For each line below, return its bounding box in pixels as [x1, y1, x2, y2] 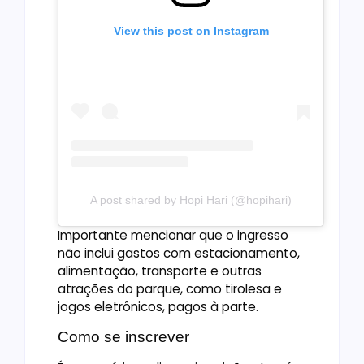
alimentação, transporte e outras [58, 262, 262, 279]
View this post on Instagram [113, 24, 269, 37]
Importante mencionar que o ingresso [58, 226, 288, 244]
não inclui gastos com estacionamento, [58, 244, 300, 262]
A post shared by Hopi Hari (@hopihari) [90, 193, 292, 206]
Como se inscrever [58, 328, 189, 346]
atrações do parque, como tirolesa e [58, 279, 282, 297]
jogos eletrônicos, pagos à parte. [58, 297, 258, 315]
